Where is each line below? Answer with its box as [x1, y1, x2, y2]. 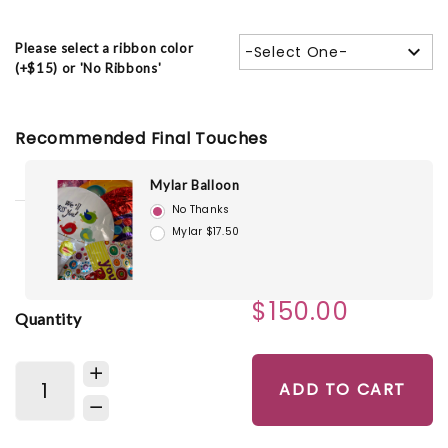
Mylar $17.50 [172, 223, 240, 239]
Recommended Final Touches [15, 127, 268, 151]
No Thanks [172, 202, 230, 218]
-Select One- [245, 42, 348, 63]
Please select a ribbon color [15, 40, 194, 57]
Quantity [15, 308, 82, 328]
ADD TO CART [279, 378, 406, 402]
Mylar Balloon [150, 177, 240, 194]
